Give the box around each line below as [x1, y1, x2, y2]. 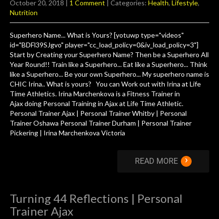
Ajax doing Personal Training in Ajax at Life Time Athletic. [10, 99, 183, 108]
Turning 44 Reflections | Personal [10, 191, 182, 205]
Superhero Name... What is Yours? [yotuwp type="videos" [10, 31, 184, 39]
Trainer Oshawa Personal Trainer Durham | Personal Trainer [10, 119, 192, 127]
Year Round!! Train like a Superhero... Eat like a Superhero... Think [10, 60, 207, 68]
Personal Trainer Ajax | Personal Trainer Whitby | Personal [10, 109, 187, 117]
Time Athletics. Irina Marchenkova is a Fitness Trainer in [10, 89, 180, 98]
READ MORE [135, 156, 178, 166]
